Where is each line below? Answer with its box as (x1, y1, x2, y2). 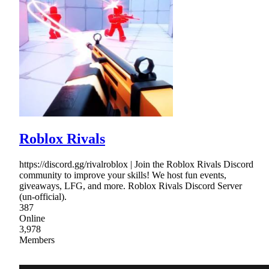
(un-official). (19, 191, 67, 202)
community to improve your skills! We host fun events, (19, 169, 226, 180)
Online (19, 213, 45, 223)
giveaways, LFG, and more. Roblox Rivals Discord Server (19, 180, 242, 191)
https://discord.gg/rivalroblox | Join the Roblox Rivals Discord (19, 159, 253, 169)
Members (19, 234, 55, 245)
